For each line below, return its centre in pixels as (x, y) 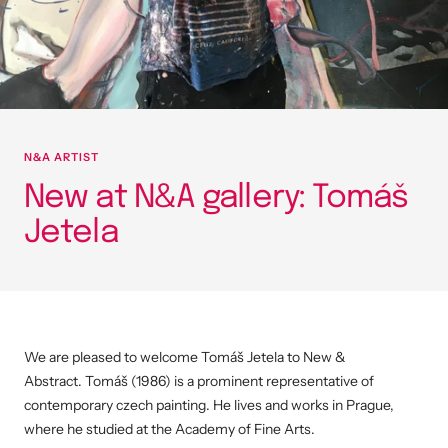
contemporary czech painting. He (127, 405)
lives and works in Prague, (312, 405)
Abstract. (54, 381)
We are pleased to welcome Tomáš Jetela (154, 357)
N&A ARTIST (61, 157)
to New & (316, 357)
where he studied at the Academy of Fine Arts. (169, 429)
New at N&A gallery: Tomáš (216, 198)
